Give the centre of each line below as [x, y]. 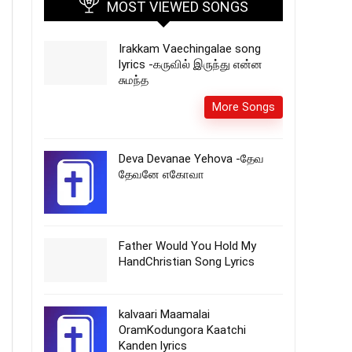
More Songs [244, 107]
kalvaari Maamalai [164, 314]
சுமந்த [134, 80]
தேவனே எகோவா [161, 174]
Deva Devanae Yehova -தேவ [191, 159]
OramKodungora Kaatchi [182, 330]
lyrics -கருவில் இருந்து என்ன [191, 64]
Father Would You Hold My [187, 246]
